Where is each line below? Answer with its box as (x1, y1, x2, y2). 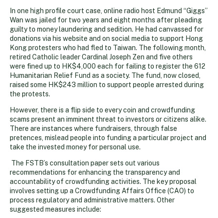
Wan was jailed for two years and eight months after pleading (10, 16, 202, 24)
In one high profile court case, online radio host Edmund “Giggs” (10, 6, 208, 15)
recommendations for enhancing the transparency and (10, 168, 180, 176)
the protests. (10, 90, 50, 98)
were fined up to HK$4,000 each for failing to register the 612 (10, 62, 205, 70)
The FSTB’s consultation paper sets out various (10, 159, 160, 167)
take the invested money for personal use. (10, 143, 141, 151)
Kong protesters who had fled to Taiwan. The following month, (10, 43, 206, 52)
